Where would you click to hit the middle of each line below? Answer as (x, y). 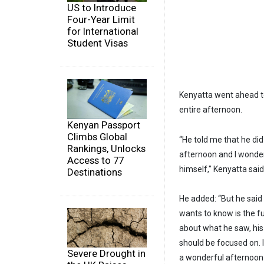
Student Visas (98, 43)
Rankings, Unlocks (106, 148)
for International (103, 32)
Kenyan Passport (104, 125)
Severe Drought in (106, 254)
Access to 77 (95, 160)
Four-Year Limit (101, 20)
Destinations (95, 172)
